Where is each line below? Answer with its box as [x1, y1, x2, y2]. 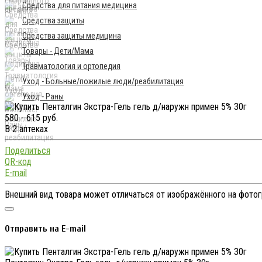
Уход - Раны [22, 91, 64, 101]
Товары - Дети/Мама [22, 46, 94, 56]
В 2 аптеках [5, 123, 48, 135]
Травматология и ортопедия [22, 61, 120, 71]
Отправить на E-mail [5, 223, 86, 235]
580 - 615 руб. [5, 112, 58, 123]
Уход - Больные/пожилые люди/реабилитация [22, 76, 184, 86]
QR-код [5, 156, 32, 167]
